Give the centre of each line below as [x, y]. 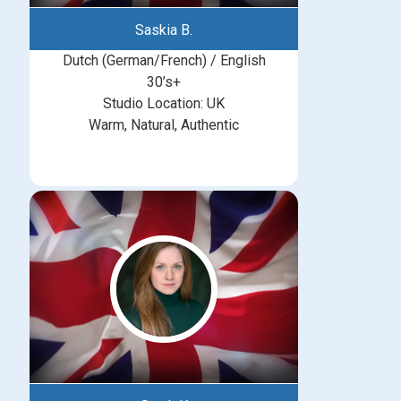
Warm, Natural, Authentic [164, 124]
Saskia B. [164, 30]
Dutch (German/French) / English [164, 60]
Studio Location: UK [164, 103]
